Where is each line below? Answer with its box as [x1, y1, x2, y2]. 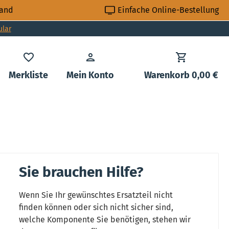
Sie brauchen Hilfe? [18, 164, 143, 180]
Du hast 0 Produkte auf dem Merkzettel [48, 69, 211, 80]
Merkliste [9, 70, 48, 81]
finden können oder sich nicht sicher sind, [18, 202, 173, 212]
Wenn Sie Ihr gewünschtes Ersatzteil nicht [18, 190, 173, 200]
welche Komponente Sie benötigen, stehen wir [18, 215, 191, 224]
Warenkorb [144, 70, 190, 81]
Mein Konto [66, 70, 114, 81]
